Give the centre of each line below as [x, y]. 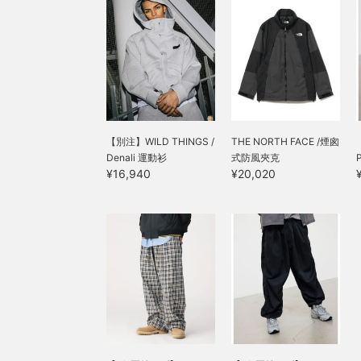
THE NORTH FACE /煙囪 [285, 141]
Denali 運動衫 [137, 157]
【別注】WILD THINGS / [160, 141]
